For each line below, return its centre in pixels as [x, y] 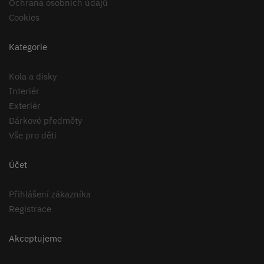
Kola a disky [33, 76]
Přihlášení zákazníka [50, 194]
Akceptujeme [35, 238]
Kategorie [28, 47]
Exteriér [25, 105]
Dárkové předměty [45, 120]
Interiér [24, 91]
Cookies [24, 17]
